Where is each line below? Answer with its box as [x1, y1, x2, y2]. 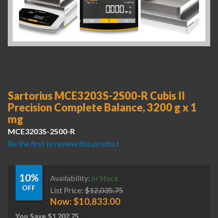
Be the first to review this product [8, 139, 119, 148]
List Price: [50, 185, 83, 195]
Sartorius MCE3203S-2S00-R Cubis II [8, 90, 185, 102]
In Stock [91, 173, 119, 182]
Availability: [50, 173, 91, 182]
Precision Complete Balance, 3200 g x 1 [8, 101, 197, 114]
